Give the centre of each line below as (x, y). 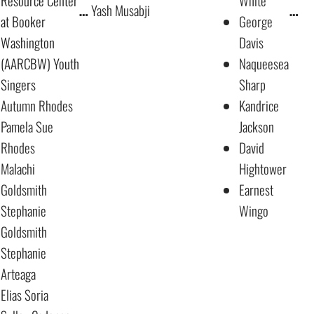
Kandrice (259, 105)
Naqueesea (264, 63)
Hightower (264, 169)
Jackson (258, 127)
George (256, 21)
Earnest (256, 190)
